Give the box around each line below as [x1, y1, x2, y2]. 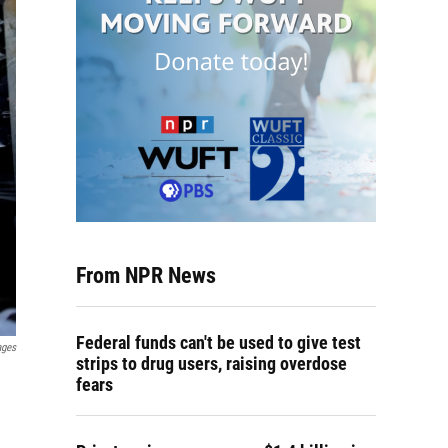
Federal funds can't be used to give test [76, 332, 361, 353]
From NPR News [76, 263, 216, 288]
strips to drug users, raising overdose [76, 353, 347, 374]
